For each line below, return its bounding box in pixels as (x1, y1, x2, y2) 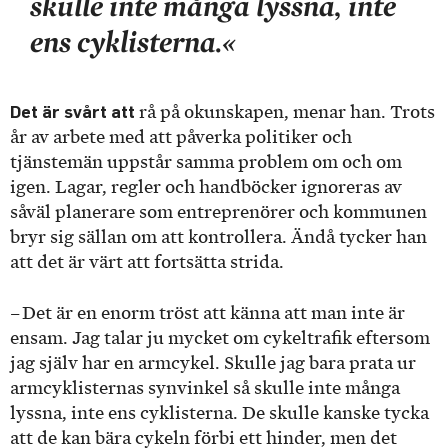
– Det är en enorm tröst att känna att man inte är (10, 302, 405, 323)
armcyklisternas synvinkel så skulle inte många (10, 377, 400, 398)
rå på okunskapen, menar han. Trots (135, 102, 435, 123)
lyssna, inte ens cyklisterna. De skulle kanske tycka (10, 402, 429, 423)
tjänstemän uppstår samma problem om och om (10, 152, 402, 173)
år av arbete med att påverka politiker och (10, 127, 352, 148)
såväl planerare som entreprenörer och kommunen (10, 202, 427, 223)
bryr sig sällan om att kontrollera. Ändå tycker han (10, 227, 427, 248)
